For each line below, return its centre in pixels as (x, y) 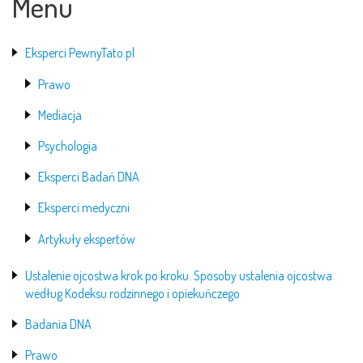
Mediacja (60, 115)
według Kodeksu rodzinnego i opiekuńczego (132, 293)
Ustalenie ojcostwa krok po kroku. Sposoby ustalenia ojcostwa (179, 275)
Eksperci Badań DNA (89, 177)
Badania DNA (58, 324)
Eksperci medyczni (84, 208)
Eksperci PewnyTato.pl (80, 53)
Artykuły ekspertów (87, 239)
